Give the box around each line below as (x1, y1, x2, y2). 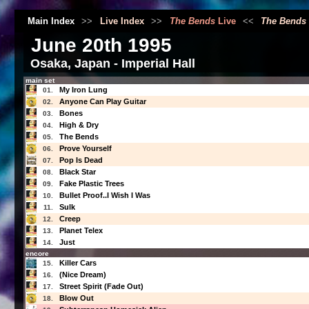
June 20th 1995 (30, 34, 172, 57)
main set (25, 77, 54, 85)
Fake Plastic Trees (59, 179, 124, 188)
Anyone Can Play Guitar (59, 97, 146, 106)
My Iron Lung (59, 86, 108, 94)
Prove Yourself (59, 144, 112, 153)
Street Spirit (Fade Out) (59, 282, 143, 291)
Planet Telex (59, 226, 103, 235)
